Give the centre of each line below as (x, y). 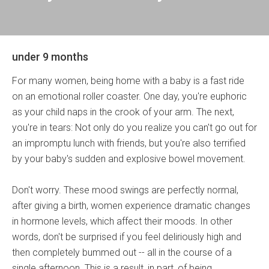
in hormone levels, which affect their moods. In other (122, 221)
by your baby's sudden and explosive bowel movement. (129, 159)
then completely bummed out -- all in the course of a (122, 252)
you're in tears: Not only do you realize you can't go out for (134, 128)
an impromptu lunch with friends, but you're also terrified (129, 143)
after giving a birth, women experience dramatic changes (131, 206)
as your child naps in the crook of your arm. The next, (123, 112)
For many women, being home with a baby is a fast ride (128, 81)
